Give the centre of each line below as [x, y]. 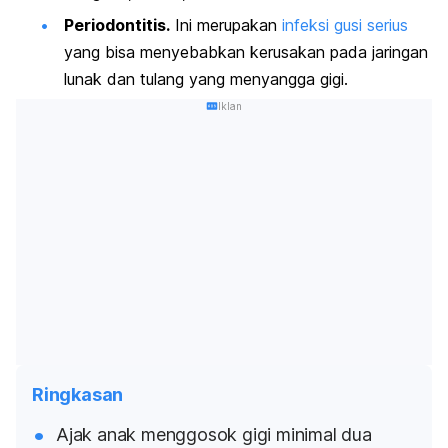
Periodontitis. [117, 24]
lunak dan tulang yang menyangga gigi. [206, 78]
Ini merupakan [226, 24]
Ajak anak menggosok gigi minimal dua [214, 434]
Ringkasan [78, 394]
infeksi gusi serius [345, 24]
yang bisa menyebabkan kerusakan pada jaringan [246, 51]
